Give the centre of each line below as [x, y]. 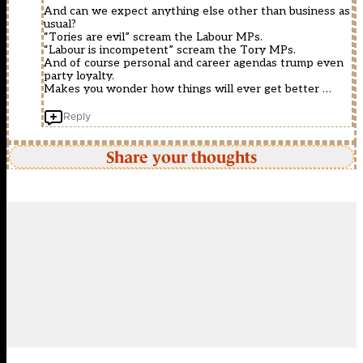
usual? [60, 24]
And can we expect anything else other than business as [197, 11]
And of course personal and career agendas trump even [194, 63]
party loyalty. [79, 76]
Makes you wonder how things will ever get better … [188, 89]
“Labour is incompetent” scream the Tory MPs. [170, 50]
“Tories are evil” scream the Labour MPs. [153, 37]
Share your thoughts [181, 157]
